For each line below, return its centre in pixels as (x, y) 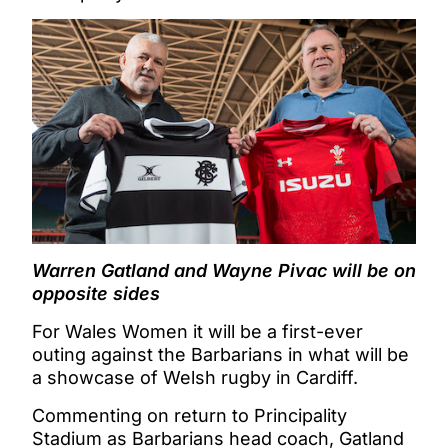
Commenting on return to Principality (189, 415)
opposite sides (96, 293)
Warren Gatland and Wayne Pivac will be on (224, 270)
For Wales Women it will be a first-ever (197, 331)
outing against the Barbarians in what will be (220, 354)
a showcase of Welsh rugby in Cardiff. (195, 377)
